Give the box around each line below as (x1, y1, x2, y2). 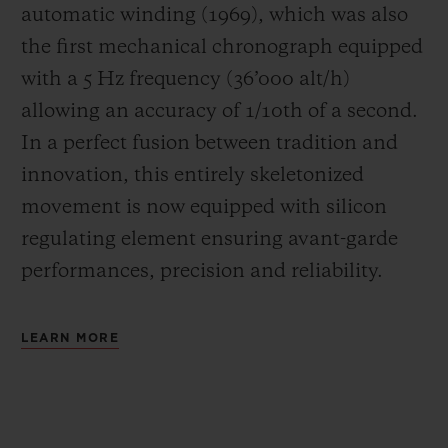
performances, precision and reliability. (21, 261, 383, 282)
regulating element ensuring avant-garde (21, 229, 398, 250)
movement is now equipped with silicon (21, 197, 387, 218)
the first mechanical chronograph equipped (21, 37, 423, 58)
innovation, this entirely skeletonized (21, 165, 364, 186)
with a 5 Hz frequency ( (21, 69, 234, 90)
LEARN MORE (21, 331, 119, 344)
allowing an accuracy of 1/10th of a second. (21, 101, 418, 122)
